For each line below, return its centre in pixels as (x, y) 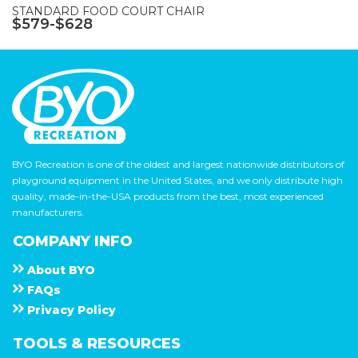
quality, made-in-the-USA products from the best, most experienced (168, 197)
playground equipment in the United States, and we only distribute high (177, 181)
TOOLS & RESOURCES (97, 344)
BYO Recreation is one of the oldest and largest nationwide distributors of (178, 165)
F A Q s (43, 290)
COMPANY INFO (73, 242)
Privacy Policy (70, 310)
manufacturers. (48, 213)
